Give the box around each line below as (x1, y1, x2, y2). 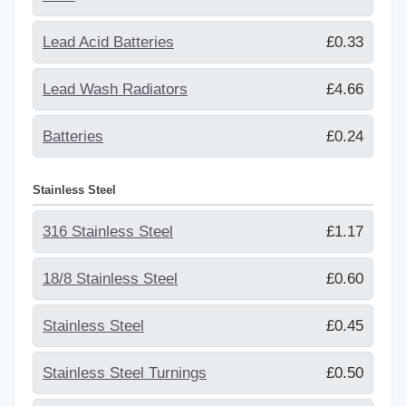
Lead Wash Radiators (43, 80, 188, 98)
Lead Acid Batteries (43, 33, 174, 51)
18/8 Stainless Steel (43, 269, 178, 287)
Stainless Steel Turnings (43, 363, 207, 382)
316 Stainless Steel (43, 222, 173, 240)
